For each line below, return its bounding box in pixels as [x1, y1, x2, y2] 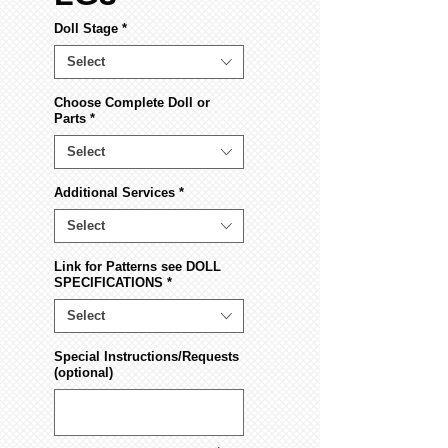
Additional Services [54, 185, 175, 201]
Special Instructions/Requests [54, 349, 239, 365]
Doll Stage [54, 21, 118, 37]
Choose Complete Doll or [54, 95, 210, 111]
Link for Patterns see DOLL [54, 259, 221, 275]
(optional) [54, 365, 113, 381]
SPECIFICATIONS [54, 275, 163, 291]
